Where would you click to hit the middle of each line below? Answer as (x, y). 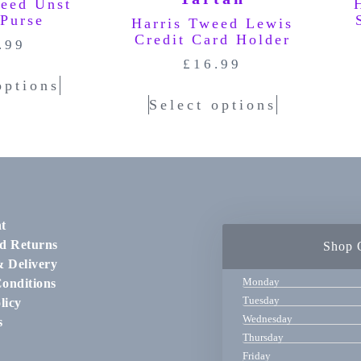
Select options (212, 105)
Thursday (263, 338)
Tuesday (261, 301)
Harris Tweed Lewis (213, 23)
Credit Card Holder (212, 39)
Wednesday (267, 319)
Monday (261, 282)
